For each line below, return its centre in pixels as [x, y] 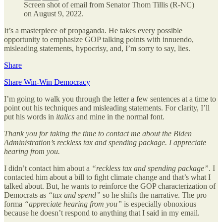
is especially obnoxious [159, 204]
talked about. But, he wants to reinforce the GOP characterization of [110, 186]
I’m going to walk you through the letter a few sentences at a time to [110, 99]
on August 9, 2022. [54, 13]
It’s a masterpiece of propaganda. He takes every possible [93, 30]
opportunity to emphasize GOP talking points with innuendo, [99, 39]
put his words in [30, 116]
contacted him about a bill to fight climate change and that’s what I [107, 177]
